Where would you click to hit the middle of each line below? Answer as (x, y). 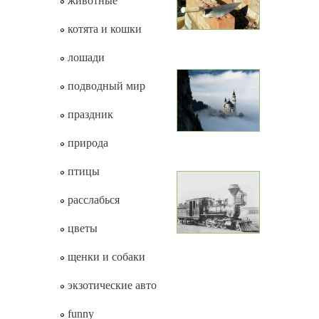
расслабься (92, 200)
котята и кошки (103, 29)
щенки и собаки (105, 257)
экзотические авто (110, 285)
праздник (89, 114)
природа (86, 143)
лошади (84, 57)
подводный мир (105, 86)
